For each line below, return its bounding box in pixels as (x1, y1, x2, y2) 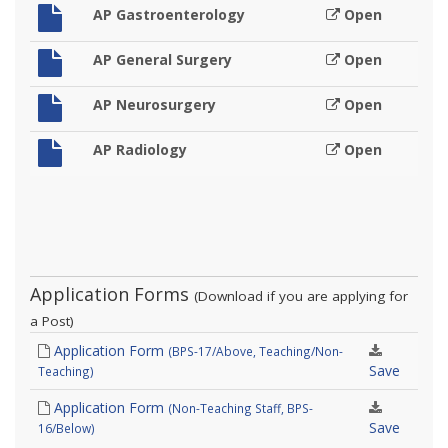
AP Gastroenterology (93, 5, 245, 24)
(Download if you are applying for (194, 287, 408, 305)
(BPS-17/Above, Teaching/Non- (168, 343, 343, 359)
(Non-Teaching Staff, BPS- (168, 400, 313, 416)
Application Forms (30, 282, 194, 306)
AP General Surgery (93, 50, 232, 69)
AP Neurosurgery (93, 95, 216, 114)
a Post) (30, 312, 74, 330)
